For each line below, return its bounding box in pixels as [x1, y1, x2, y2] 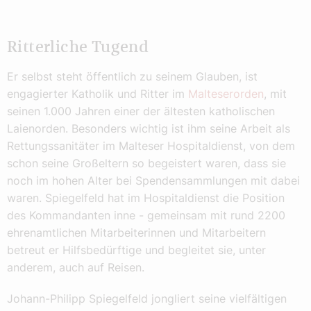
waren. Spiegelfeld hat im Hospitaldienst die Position [7, 190, 285, 205]
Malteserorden [188, 86, 264, 101]
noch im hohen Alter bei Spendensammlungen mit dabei [7, 173, 300, 187]
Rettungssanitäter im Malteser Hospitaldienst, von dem [7, 138, 295, 153]
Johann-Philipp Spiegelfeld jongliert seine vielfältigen [7, 291, 287, 305]
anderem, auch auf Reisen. [7, 260, 148, 274]
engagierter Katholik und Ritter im [7, 86, 188, 101]
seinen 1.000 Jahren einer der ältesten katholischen [7, 103, 275, 118]
